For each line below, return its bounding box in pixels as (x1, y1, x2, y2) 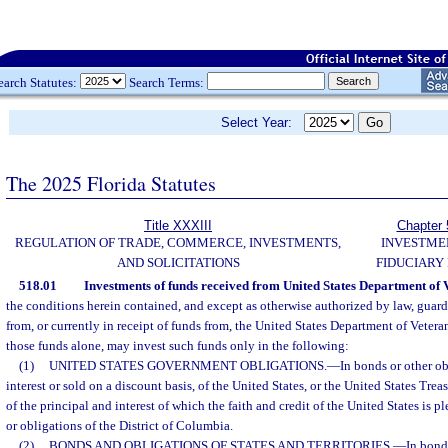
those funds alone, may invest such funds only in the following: (6, 338, 349, 353)
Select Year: (221, 115, 304, 130)
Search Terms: (126, 74, 207, 90)
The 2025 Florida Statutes (6, 169, 216, 197)
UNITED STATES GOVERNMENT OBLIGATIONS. (48, 358, 327, 373)
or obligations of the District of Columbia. (6, 418, 233, 433)
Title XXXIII (144, 218, 212, 233)
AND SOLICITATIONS (116, 255, 240, 270)
